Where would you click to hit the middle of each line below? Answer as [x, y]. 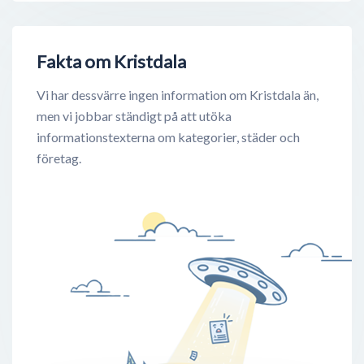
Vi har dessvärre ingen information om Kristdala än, [178, 95]
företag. [59, 158]
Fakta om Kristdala [111, 62]
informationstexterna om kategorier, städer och [168, 137]
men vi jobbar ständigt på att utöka [134, 116]
